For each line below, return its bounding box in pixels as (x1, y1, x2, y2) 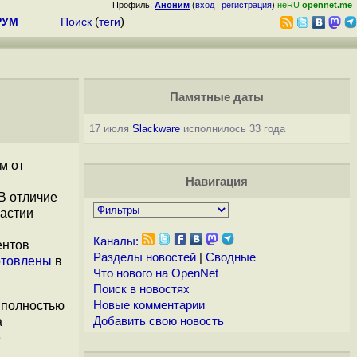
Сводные (205, 251, 256, 264)
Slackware (131, 123, 180, 135)
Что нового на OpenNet (92, 267, 218, 280)
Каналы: (92, 235, 139, 248)
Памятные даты (169, 91, 264, 104)
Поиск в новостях (92, 283, 190, 296)
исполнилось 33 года (179, 123, 285, 135)
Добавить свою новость (92, 315, 224, 328)
